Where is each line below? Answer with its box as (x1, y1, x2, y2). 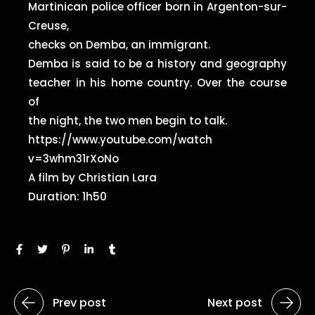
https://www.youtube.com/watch (28, 131, 212, 147)
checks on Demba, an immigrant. (28, 37, 210, 52)
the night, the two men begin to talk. (28, 112, 227, 128)
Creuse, (28, 18, 69, 33)
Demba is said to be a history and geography (28, 56, 287, 71)
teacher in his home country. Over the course (28, 75, 287, 90)
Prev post (53, 294, 106, 311)
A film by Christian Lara (28, 169, 157, 185)
